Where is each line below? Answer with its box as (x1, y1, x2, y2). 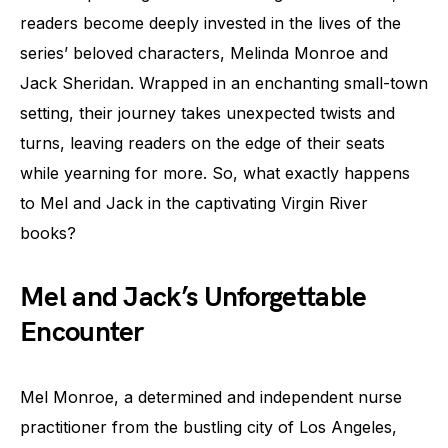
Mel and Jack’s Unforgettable (20, 281, 367, 314)
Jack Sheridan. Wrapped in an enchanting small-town (20, 73, 428, 93)
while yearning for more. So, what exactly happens (20, 163, 410, 183)
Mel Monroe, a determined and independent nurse (20, 387, 402, 407)
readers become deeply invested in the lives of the (20, 13, 401, 33)
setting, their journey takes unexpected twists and (20, 103, 395, 123)
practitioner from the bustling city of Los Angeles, (20, 417, 397, 437)
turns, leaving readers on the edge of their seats (20, 133, 385, 153)
